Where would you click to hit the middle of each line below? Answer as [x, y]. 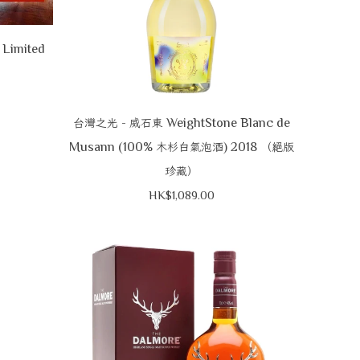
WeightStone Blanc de [227, 122]
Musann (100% [112, 146]
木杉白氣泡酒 [190, 147]
